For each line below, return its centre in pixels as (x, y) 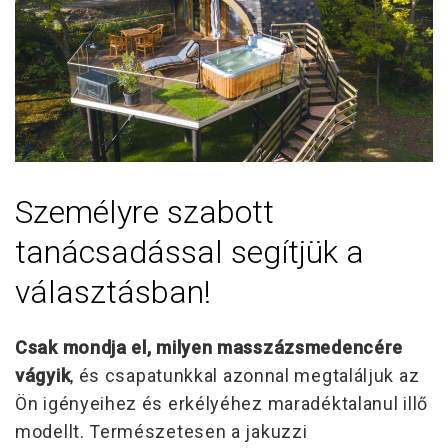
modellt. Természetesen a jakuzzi (161, 431)
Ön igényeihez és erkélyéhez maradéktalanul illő (221, 403)
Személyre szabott (144, 211)
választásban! (113, 291)
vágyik (43, 375)
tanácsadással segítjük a (189, 251)
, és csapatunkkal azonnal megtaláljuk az (245, 375)
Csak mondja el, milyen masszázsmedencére (209, 347)
